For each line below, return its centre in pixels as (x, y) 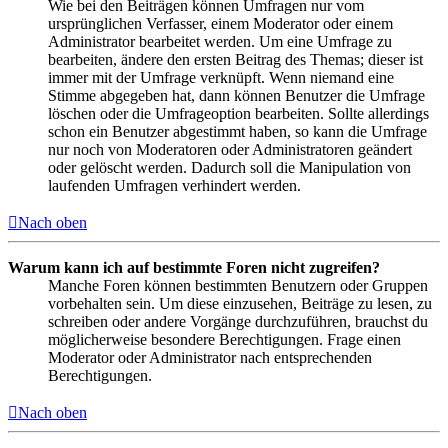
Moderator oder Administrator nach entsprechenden (210, 357)
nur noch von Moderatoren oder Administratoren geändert (230, 149)
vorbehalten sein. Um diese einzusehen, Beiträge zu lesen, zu (240, 303)
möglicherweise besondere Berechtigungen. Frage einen (224, 339)
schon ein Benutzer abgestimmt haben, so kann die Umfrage (237, 131)
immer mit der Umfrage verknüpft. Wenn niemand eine (221, 77)
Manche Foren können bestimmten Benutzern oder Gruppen (238, 285)
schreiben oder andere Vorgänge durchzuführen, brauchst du (238, 321)
